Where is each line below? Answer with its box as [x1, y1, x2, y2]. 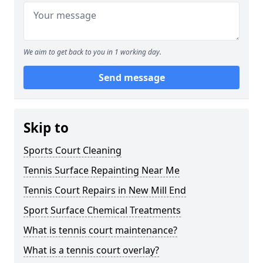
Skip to [23, 119, 69, 137]
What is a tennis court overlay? [23, 244, 159, 257]
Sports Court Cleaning [23, 144, 122, 157]
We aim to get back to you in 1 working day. [23, 47, 161, 57]
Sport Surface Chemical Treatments [23, 204, 181, 217]
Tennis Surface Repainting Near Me [23, 164, 180, 177]
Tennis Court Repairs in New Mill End [23, 184, 186, 197]
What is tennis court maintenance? [23, 224, 177, 237]
